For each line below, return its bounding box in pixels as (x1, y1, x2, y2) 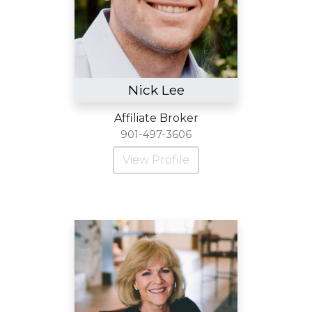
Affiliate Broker (114, 111, 198, 125)
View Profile (123, 153, 189, 166)
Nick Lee (127, 81, 185, 98)
